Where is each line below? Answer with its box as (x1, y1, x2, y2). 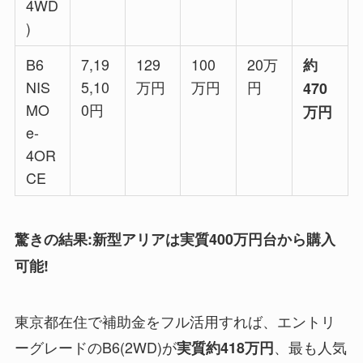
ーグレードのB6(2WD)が (14, 335, 177, 357)
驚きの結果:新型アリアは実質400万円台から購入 (14, 228, 335, 250)
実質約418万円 (176, 336, 274, 358)
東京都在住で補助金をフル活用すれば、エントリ (14, 310, 335, 331)
